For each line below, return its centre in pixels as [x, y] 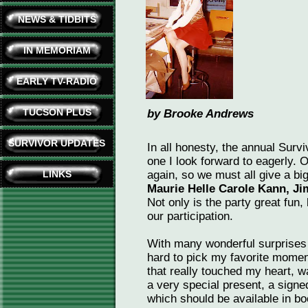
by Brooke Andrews [200, 114]
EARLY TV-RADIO [57, 81]
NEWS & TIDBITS [57, 19]
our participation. [190, 216]
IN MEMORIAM [57, 50]
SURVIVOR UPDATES [57, 143]
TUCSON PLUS [57, 112]
